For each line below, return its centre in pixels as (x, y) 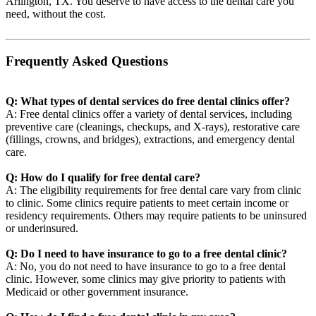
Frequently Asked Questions (87, 61)
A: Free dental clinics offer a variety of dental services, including (149, 114)
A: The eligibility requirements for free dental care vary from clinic (153, 190)
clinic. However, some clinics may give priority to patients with (146, 279)
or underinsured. (42, 228)
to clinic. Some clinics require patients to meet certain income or (147, 202)
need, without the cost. (56, 14)
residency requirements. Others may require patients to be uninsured (156, 215)
